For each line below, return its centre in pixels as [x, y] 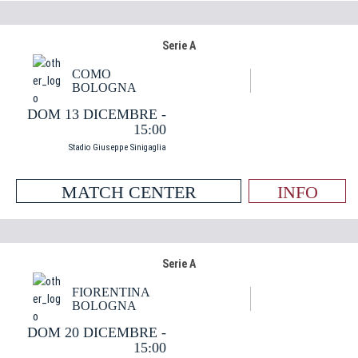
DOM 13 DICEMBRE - [97, 114]
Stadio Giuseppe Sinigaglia [117, 147]
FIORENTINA [111, 292]
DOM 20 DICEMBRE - [97, 332]
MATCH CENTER [129, 192]
